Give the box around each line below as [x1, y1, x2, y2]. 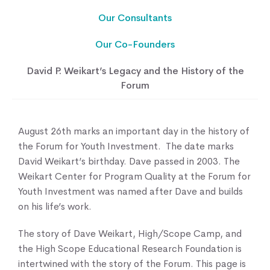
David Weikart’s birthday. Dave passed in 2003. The [18, 155, 240, 168]
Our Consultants [98, 11, 172, 24]
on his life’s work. [18, 200, 92, 213]
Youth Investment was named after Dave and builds [18, 185, 243, 198]
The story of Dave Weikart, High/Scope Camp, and [18, 227, 242, 240]
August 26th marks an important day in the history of [18, 125, 250, 137]
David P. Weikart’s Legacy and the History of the [26, 64, 244, 77]
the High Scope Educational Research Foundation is [18, 242, 242, 255]
